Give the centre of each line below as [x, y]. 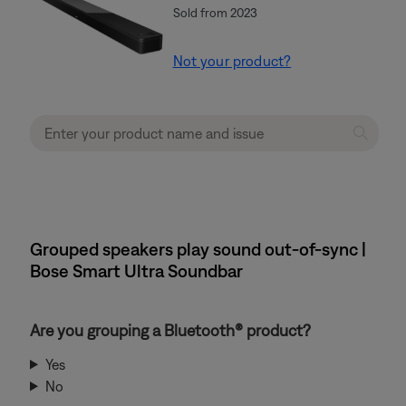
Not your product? [232, 61]
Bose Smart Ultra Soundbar [136, 270]
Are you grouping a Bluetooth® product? [170, 330]
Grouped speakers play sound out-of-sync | [198, 248]
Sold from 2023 [215, 13]
